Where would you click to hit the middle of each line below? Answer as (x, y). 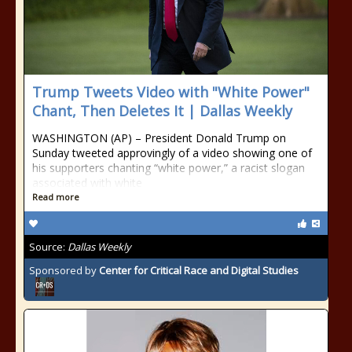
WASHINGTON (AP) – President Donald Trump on (159, 138)
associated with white (87, 183)
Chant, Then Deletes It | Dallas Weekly (162, 111)
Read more (56, 197)
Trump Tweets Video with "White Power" (171, 92)
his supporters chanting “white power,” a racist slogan (169, 168)
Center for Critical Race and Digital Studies (199, 270)
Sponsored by (64, 270)
